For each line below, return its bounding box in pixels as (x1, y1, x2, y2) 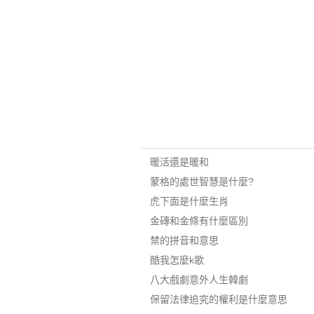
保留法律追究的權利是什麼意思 (149, 294, 287, 305)
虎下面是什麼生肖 (149, 196, 228, 207)
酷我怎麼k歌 (149, 254, 204, 266)
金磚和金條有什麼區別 (149, 215, 248, 226)
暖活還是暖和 (149, 156, 209, 168)
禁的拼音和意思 (149, 235, 219, 246)
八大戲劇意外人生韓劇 (149, 274, 248, 285)
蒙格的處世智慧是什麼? (149, 176, 254, 187)
